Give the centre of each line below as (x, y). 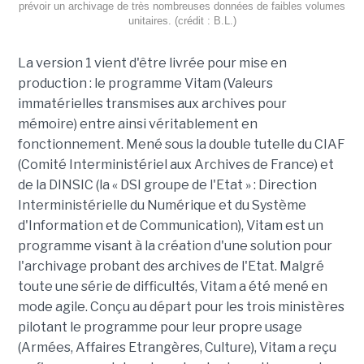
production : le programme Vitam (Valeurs (145, 84)
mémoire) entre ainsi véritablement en (137, 124)
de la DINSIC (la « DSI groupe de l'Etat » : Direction (167, 185)
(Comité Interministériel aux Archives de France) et (175, 165)
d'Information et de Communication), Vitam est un (170, 226)
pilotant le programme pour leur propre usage (160, 327)
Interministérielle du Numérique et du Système (162, 206)
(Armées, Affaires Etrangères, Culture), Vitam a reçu (177, 348)
